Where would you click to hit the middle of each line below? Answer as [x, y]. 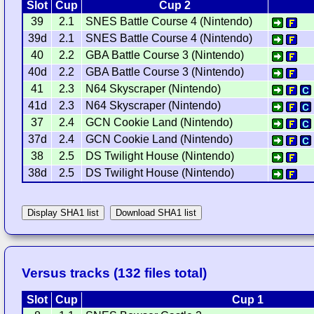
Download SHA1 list [156, 213]
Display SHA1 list [63, 213]
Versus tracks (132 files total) [115, 273]
